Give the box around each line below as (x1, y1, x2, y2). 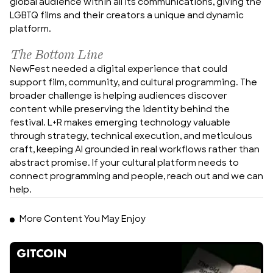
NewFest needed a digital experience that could (10, 65, 227, 74)
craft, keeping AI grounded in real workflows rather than (10, 145, 260, 155)
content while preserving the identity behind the (10, 105, 230, 115)
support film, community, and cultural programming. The (10, 78, 257, 88)
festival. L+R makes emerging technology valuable (10, 118, 230, 128)
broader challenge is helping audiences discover (10, 91, 227, 101)
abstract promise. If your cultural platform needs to (10, 158, 239, 168)
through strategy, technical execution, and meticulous (10, 132, 252, 141)
